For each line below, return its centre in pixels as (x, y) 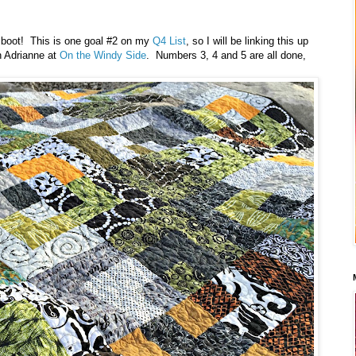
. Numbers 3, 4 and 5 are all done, (226, 56)
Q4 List (169, 41)
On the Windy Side (103, 56)
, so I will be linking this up (247, 41)
